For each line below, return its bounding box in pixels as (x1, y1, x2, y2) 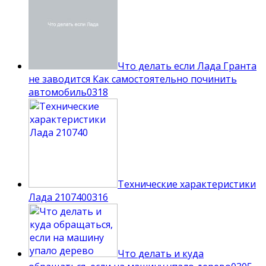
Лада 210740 (28, 191, 87, 204)
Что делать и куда (118, 247, 204, 261)
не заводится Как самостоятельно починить (28, 72, 237, 86)
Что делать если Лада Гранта (118, 59, 256, 73)
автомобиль (28, 85, 87, 99)
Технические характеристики (118, 178, 256, 191)
